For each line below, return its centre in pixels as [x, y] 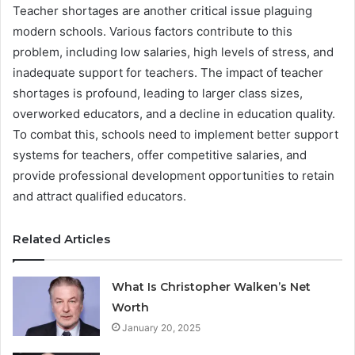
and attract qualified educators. [99, 196]
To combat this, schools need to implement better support [176, 134]
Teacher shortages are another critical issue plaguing [162, 10]
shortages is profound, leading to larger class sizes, [158, 93]
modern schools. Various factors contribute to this [153, 31]
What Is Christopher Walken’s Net [212, 286]
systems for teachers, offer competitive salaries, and [160, 155]
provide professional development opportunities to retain [174, 175]
